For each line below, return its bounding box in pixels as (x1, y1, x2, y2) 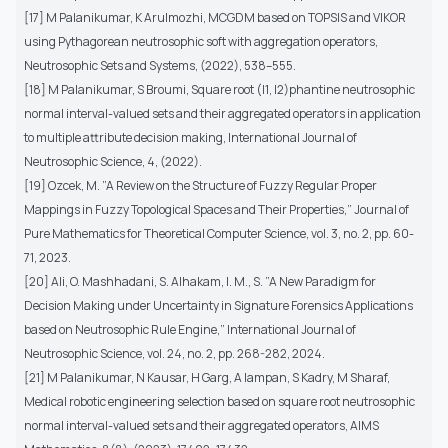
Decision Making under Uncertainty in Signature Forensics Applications (24, 296, 413, 314)
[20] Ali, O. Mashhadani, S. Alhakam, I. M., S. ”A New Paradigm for (24, 272, 376, 290)
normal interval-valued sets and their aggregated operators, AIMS (24, 416, 379, 434)
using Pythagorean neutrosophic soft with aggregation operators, (24, 32, 378, 50)
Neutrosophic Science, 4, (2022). (24, 152, 202, 170)
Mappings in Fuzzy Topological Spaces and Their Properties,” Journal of (24, 200, 409, 218)
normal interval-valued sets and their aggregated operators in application (24, 104, 421, 122)
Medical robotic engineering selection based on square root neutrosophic (24, 392, 415, 410)
